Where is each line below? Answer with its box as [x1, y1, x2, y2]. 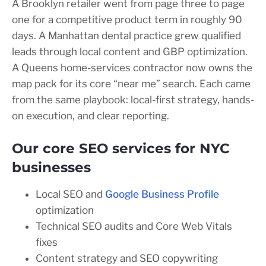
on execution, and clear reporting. [12, 110, 169, 122]
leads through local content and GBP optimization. [12, 46, 248, 58]
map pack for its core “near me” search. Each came [12, 78, 251, 90]
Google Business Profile [105, 188, 219, 201]
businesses [12, 159, 91, 176]
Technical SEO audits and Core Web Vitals [36, 220, 232, 233]
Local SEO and [36, 188, 105, 201]
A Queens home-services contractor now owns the [12, 62, 252, 74]
